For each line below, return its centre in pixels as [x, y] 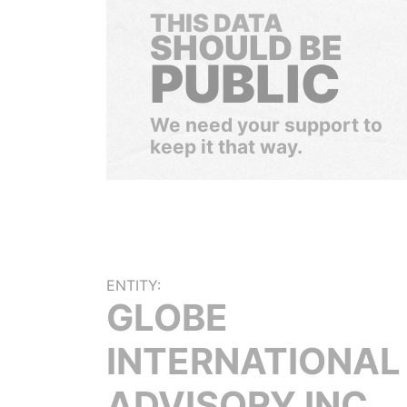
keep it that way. [226, 147]
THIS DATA [216, 23]
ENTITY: [134, 285]
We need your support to [266, 125]
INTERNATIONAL [253, 361]
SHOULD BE [246, 48]
